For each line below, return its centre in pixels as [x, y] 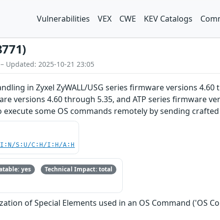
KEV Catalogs [168, 19]
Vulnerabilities [63, 19]
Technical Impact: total [79, 169]
